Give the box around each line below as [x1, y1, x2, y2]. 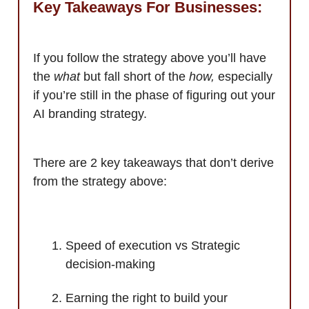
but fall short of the [83, 70, 189, 84]
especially [218, 70, 272, 84]
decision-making [66, 257, 155, 272]
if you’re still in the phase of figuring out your [33, 88, 275, 103]
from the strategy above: [33, 175, 170, 189]
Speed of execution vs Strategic [66, 239, 240, 253]
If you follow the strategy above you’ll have [33, 51, 266, 66]
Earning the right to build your [66, 291, 228, 306]
